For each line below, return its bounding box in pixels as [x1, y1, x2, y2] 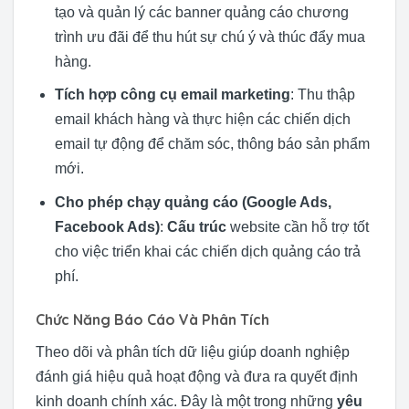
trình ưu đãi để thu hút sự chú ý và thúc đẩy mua [54, 28, 365, 45]
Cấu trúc [166, 218, 226, 235]
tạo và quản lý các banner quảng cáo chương [54, 4, 349, 20]
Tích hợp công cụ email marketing [54, 87, 290, 103]
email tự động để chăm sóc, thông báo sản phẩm [54, 136, 370, 152]
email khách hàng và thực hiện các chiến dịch [54, 111, 351, 128]
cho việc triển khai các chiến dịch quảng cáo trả [54, 243, 361, 259]
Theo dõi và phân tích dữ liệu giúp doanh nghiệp [36, 343, 350, 360]
